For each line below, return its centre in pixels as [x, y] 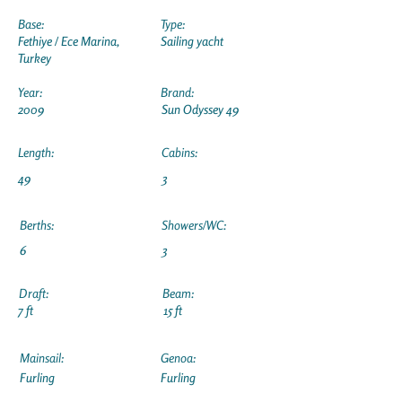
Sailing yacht [192, 41]
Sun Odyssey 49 [200, 109]
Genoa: [178, 358]
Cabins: [179, 152]
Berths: [37, 225]
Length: [36, 152]
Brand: [177, 92]
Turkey [35, 58]
